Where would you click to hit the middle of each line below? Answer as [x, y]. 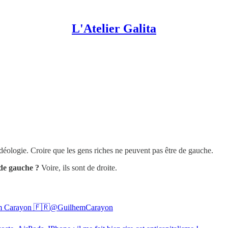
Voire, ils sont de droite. [78, 167]
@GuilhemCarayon [81, 207]
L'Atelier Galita [114, 28]
